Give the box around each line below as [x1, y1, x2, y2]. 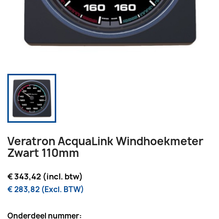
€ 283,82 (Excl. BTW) [7, 184, 84, 195]
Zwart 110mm [7, 145, 79, 160]
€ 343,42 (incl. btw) [7, 171, 83, 182]
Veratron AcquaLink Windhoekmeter [7, 133, 203, 149]
